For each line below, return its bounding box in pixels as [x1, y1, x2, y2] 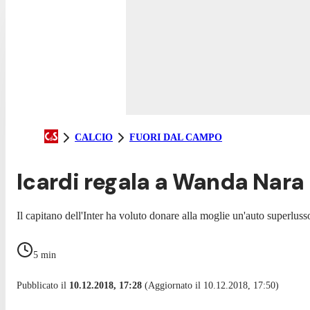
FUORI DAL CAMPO [129, 131, 222, 143]
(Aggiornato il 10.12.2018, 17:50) [142, 280, 279, 291]
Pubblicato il [17, 280, 69, 291]
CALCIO [75, 131, 113, 143]
